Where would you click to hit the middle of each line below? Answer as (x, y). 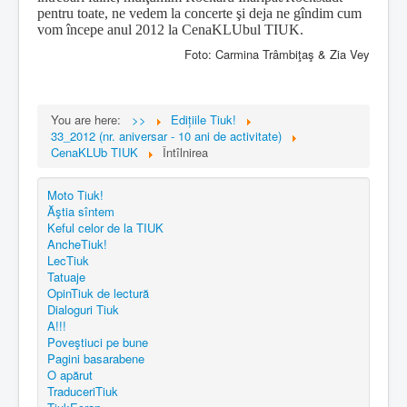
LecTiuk (68, 261)
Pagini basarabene (96, 359)
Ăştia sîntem (81, 212)
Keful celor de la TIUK (105, 228)
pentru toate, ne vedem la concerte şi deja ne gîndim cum (199, 14)
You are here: (89, 120)
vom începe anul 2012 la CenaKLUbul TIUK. (170, 30)
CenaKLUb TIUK (94, 153)
